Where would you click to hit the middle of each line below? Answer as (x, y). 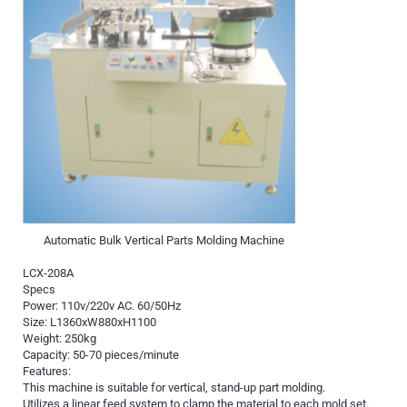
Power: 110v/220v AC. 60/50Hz (102, 306)
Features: (47, 372)
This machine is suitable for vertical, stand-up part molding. (174, 388)
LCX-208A (48, 273)
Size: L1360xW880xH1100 (89, 323)
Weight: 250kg (60, 339)
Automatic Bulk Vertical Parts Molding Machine (164, 240)
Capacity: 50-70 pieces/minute (101, 355)
